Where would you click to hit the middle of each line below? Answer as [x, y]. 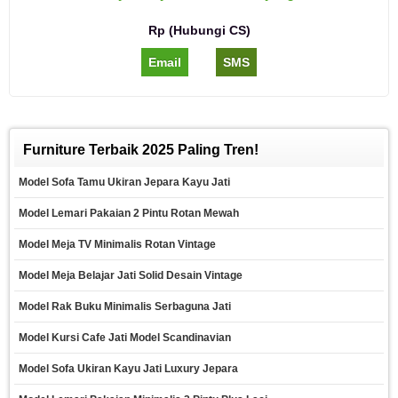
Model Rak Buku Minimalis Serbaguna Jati [125, 306]
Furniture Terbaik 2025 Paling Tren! [141, 149]
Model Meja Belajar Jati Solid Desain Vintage [131, 275]
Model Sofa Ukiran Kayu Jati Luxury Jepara [128, 368]
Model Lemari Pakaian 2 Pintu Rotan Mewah [129, 213]
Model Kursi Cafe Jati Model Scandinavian [125, 337]
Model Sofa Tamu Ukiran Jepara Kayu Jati [124, 182]
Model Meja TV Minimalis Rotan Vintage [117, 244]
